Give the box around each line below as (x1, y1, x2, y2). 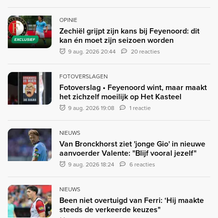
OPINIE (59, 15, 77, 24)
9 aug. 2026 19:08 (67, 103, 116, 112)
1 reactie (129, 103, 151, 112)
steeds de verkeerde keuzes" (59, 203, 161, 215)
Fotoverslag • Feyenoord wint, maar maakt (59, 81, 207, 93)
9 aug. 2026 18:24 (67, 160, 116, 169)
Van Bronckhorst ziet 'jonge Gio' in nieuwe (59, 138, 205, 149)
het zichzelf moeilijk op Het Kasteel (59, 91, 182, 102)
